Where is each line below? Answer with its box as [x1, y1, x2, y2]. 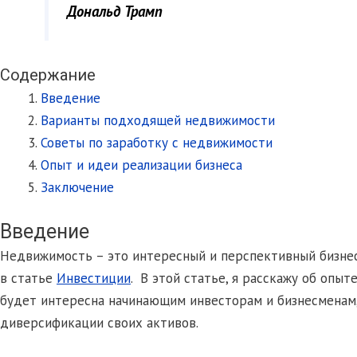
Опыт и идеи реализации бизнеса [41, 156, 242, 175]
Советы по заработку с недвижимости [41, 134, 273, 152]
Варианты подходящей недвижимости [41, 112, 275, 130]
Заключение [41, 178, 114, 197]
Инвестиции [57, 269, 131, 287]
